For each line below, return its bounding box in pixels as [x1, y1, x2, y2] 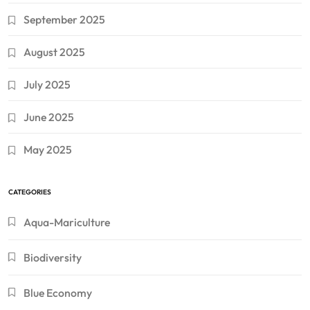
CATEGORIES [8, 188, 51, 197]
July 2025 [24, 77, 71, 92]
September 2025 [24, 12, 105, 27]
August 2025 [24, 45, 85, 60]
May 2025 [24, 143, 72, 157]
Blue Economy [24, 286, 92, 300]
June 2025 [24, 110, 74, 125]
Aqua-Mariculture [24, 215, 110, 230]
